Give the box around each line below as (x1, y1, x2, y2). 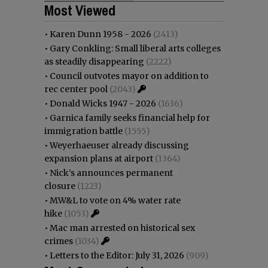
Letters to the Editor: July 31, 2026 (50, 250, 184, 261)
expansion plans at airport (44, 153, 153, 165)
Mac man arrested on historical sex (50, 223, 195, 234)
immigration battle (44, 126, 123, 137)
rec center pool (44, 84, 108, 95)
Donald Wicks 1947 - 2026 (50, 98, 156, 109)
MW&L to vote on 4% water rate (50, 195, 181, 206)
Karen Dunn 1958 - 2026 (50, 29, 151, 40)
